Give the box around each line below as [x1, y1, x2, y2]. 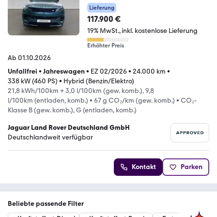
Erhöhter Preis [87, 42, 124, 49]
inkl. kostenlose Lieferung [121, 27, 198, 35]
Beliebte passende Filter [8, 200, 84, 208]
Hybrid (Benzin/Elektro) [63, 77, 134, 86]
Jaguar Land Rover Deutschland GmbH [8, 124, 130, 132]
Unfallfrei [8, 67, 37, 76]
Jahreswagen [43, 67, 85, 76]
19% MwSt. [87, 27, 119, 35]
